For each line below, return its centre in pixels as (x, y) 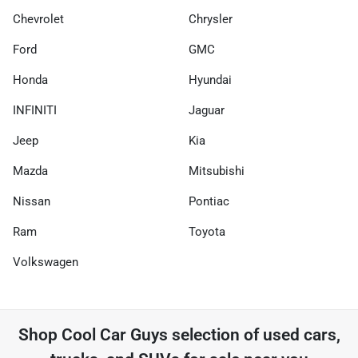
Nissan (32, 201)
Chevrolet (38, 19)
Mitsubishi (217, 171)
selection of (215, 334)
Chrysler (211, 19)
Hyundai (210, 80)
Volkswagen (46, 262)
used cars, (301, 334)
